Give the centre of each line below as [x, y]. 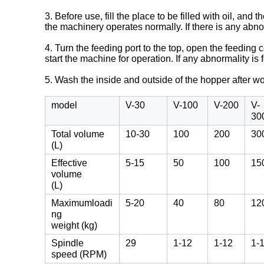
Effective [69, 163]
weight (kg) [74, 225]
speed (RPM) [79, 254]
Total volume [78, 134]
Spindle [67, 243]
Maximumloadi [82, 203]
